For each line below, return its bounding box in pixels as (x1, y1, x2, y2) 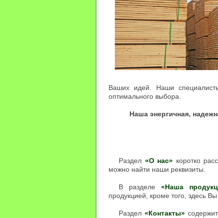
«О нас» (145, 157, 173, 165)
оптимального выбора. (109, 92, 181, 101)
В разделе (119, 183, 162, 191)
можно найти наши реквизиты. (109, 165, 205, 174)
